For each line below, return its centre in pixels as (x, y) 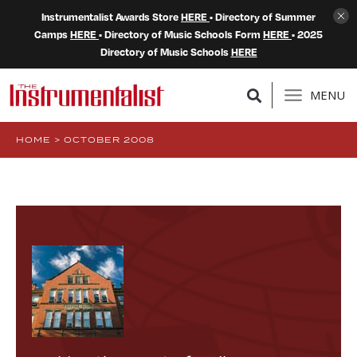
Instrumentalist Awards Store (111, 17)
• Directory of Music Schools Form (181, 34)
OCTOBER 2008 (109, 139)
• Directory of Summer (263, 17)
